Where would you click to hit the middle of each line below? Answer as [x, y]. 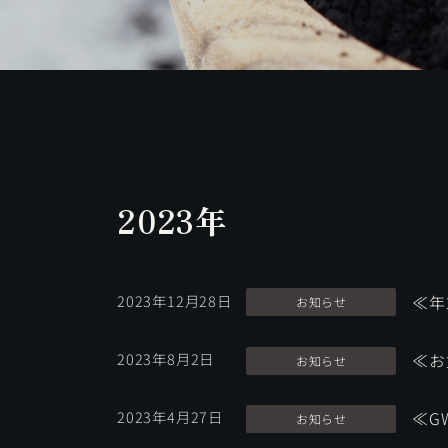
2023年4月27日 [170, 416]
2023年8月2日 [166, 358]
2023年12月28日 [174, 300]
